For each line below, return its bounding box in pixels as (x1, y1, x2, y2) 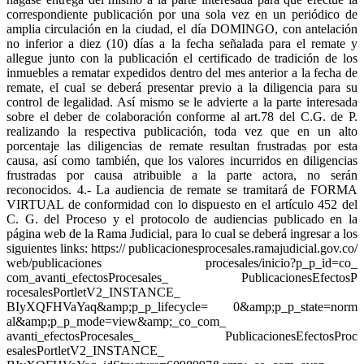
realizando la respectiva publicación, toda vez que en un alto (6, 124, 357, 139)
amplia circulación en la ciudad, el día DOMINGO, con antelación (6, 22, 357, 37)
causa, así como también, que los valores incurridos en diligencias (6, 154, 357, 168)
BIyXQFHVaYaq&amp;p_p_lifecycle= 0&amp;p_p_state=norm (6, 300, 357, 314)
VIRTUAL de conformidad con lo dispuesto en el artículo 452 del (6, 197, 357, 212)
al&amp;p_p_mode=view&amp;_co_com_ (6, 314, 226, 329)
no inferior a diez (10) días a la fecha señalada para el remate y (6, 37, 357, 51)
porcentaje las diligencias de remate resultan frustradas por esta (6, 139, 357, 154)
